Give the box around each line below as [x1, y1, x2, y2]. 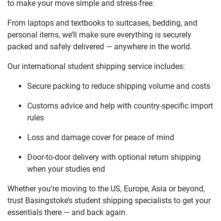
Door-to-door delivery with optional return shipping [27, 152, 201, 162]
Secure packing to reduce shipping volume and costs [27, 81, 210, 91]
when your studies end [27, 164, 105, 174]
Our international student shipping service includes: [7, 61, 185, 71]
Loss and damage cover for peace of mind [27, 132, 174, 142]
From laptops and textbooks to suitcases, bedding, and [7, 18, 197, 28]
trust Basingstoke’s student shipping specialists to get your [7, 195, 211, 205]
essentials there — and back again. [7, 207, 127, 217]
